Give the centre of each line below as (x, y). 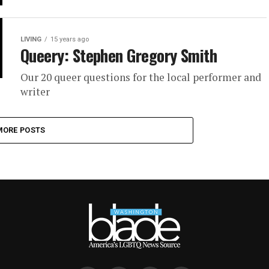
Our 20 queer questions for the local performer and (141, 77)
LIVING (31, 40)
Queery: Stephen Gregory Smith (119, 56)
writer (35, 92)
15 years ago (70, 40)
